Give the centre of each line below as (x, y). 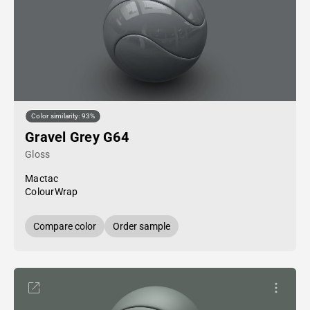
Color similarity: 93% (63, 116)
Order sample (142, 226)
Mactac (42, 179)
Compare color (65, 226)
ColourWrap (52, 192)
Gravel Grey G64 (77, 137)
